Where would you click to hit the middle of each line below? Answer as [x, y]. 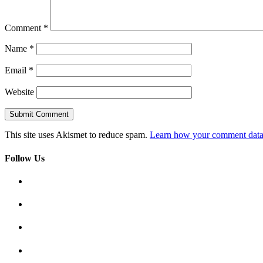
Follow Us [25, 158]
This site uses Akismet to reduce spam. [77, 135]
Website [19, 92]
